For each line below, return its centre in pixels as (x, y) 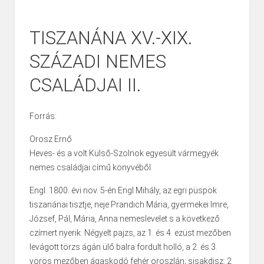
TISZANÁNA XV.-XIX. (111, 38)
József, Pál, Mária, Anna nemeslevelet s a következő (125, 219)
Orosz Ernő (51, 139)
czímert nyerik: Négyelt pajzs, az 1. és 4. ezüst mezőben (130, 233)
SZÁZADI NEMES (98, 62)
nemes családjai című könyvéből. (91, 168)
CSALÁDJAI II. (85, 85)
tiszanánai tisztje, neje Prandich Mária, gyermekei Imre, (129, 205)
